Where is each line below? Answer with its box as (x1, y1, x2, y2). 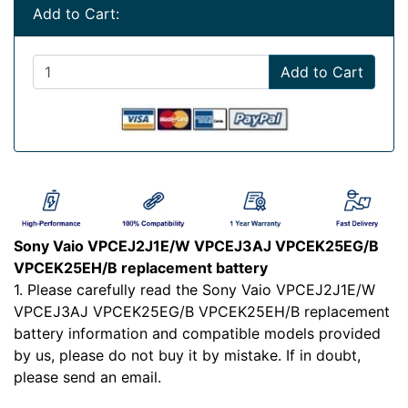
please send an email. (14, 368, 161, 387)
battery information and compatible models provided (14, 324, 381, 343)
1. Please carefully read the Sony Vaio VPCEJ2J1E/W (14, 280, 375, 300)
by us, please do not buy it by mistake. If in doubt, (14, 346, 361, 365)
